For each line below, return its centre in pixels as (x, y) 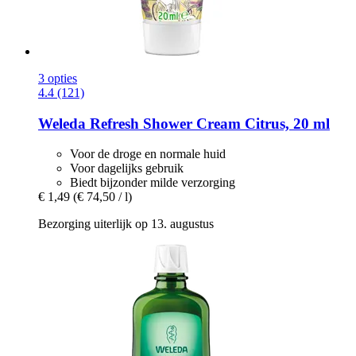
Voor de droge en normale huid (148, 154)
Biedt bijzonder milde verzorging (153, 183)
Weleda (62, 123)
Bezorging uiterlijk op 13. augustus (126, 224)
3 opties (58, 78)
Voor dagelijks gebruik (127, 168)
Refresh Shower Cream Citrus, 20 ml (208, 123)
